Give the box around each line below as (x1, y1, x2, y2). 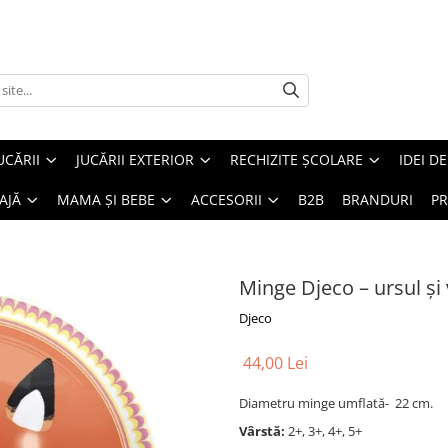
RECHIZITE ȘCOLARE (230, 150, 363, 169)
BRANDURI (342, 190, 413, 209)
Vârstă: (239, 422, 288, 440)
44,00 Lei (243, 352, 308, 374)
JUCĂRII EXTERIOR (76, 150, 194, 169)
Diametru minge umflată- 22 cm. (239, 394, 433, 412)
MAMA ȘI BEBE (57, 190, 155, 209)
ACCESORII (191, 190, 262, 209)
